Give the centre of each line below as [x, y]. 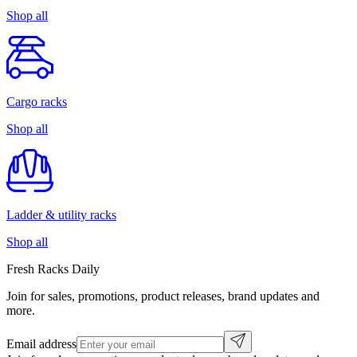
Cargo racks [37, 101]
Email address [41, 343]
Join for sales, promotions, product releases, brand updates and [163, 296]
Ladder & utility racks [61, 214]
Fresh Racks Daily [53, 269]
